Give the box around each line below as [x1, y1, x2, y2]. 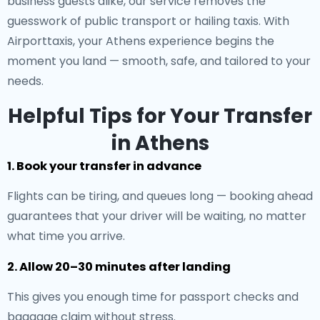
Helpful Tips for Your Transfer [8, 102, 312, 130]
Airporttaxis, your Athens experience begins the [7, 33, 274, 49]
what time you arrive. [7, 228, 125, 244]
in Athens [111, 129, 209, 157]
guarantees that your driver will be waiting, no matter [7, 208, 306, 224]
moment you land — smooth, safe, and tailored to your [7, 53, 311, 69]
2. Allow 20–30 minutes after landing [7, 259, 231, 275]
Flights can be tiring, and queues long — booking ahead [7, 188, 313, 204]
